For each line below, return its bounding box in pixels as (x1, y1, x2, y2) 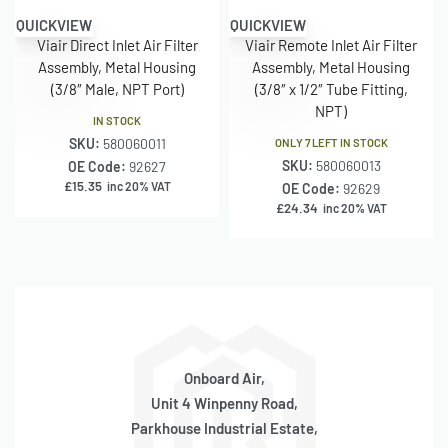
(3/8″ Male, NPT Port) (50, 79, 184, 98)
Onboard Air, (183, 369, 265, 388)
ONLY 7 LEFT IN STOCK (274, 136, 388, 150)
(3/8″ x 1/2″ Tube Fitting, (254, 79, 408, 98)
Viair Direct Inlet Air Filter (36, 35, 198, 54)
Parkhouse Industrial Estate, (130, 419, 318, 438)
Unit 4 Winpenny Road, (150, 394, 298, 413)
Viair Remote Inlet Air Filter (245, 35, 417, 54)
